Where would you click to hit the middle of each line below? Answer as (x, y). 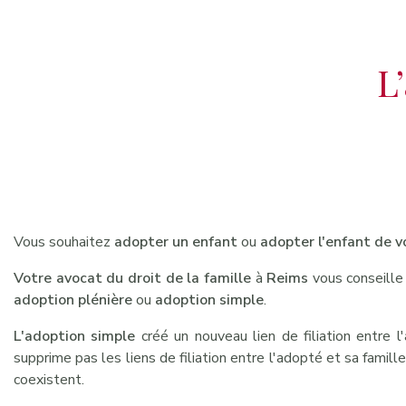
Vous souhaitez (64, 242)
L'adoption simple (75, 336)
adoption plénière (73, 300)
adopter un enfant (176, 242)
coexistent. (49, 379)
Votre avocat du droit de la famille (132, 278)
